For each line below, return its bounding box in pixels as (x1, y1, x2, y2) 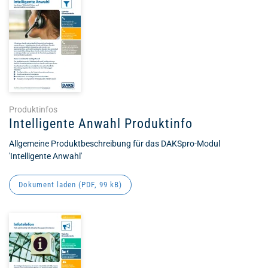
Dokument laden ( (19, 180, 81, 189)
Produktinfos (9, 105, 57, 114)
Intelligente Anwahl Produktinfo (9, 116, 193, 131)
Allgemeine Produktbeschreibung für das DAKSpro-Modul (9, 139, 220, 148)
